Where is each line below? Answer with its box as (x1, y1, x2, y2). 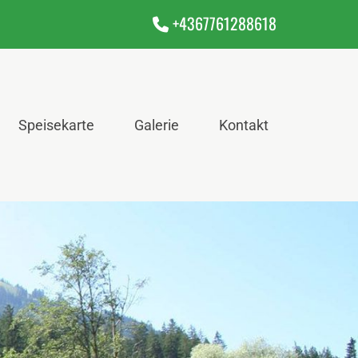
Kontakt (219, 116, 268, 133)
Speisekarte (18, 116, 94, 133)
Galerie (134, 116, 179, 133)
